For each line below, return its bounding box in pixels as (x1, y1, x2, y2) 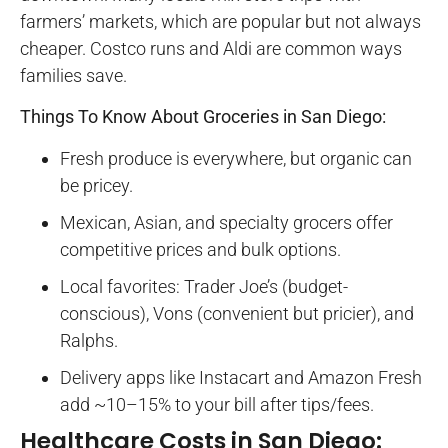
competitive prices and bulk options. (60, 238, 341, 260)
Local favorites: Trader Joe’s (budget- (60, 275, 348, 297)
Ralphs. (60, 329, 118, 351)
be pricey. (60, 174, 133, 196)
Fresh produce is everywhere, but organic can (60, 147, 412, 169)
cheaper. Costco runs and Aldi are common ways (20, 37, 402, 59)
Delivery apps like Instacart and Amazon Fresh (60, 366, 422, 388)
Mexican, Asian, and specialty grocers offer (60, 211, 393, 233)
